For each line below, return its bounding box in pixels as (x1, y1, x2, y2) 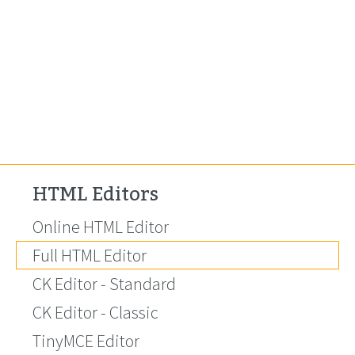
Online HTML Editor (32, 216, 169, 239)
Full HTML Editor (32, 244, 147, 267)
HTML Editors (32, 175, 158, 215)
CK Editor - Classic (32, 301, 158, 324)
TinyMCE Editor (32, 330, 139, 353)
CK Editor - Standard (32, 273, 176, 296)
